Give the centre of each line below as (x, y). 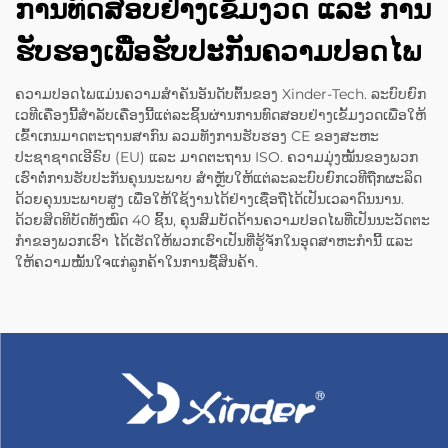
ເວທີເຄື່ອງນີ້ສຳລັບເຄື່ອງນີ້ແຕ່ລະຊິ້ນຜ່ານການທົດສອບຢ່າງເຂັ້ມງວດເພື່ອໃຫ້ (220, 115)
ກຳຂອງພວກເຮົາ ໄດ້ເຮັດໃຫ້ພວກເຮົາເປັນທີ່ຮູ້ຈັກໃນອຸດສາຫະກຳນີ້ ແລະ (214, 241)
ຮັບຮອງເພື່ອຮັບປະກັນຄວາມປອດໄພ (218, 51)
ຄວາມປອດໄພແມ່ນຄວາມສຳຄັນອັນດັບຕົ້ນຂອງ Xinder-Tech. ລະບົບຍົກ (220, 94)
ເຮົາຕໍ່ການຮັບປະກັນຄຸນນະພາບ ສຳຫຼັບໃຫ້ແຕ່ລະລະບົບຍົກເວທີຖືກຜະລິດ (218, 178)
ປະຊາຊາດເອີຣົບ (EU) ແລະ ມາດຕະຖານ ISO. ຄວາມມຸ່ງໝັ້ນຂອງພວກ (216, 157)
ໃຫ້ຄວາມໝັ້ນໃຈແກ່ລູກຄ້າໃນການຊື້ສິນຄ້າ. (136, 262)
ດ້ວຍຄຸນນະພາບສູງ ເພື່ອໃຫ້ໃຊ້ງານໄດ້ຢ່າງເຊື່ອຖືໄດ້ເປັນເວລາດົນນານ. (209, 199)
